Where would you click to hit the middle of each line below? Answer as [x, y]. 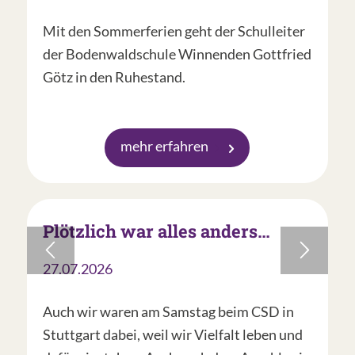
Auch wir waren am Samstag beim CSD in [168, 312]
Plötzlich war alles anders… [156, 231]
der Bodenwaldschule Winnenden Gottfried [177, 54]
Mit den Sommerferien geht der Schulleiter [174, 31]
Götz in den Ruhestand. [114, 77]
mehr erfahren [165, 146]
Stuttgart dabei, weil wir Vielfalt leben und [172, 335]
